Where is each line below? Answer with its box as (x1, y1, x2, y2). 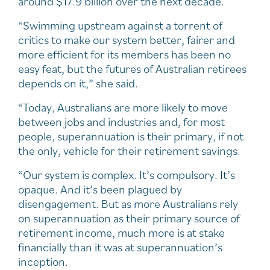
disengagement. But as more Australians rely (18, 195, 238, 212)
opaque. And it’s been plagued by (18, 181, 182, 197)
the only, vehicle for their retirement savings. (18, 142, 240, 159)
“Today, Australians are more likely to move (18, 99, 228, 115)
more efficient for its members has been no (18, 46, 231, 62)
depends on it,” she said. (18, 75, 138, 91)
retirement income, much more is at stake (18, 224, 225, 240)
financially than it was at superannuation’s (18, 239, 222, 255)
